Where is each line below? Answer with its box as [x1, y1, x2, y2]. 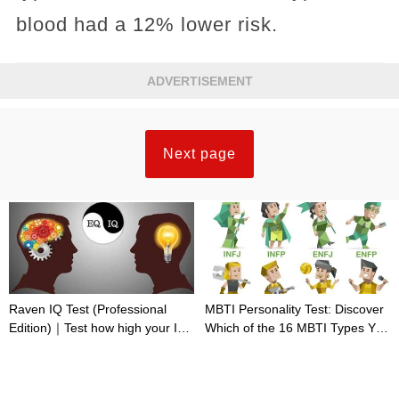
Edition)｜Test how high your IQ [9, 320, 187, 335]
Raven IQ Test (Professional [9, 301, 167, 316]
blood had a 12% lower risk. [15, 12, 278, 36]
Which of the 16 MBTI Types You [205, 320, 389, 335]
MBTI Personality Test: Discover [205, 301, 384, 316]
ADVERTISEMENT [146, 73, 253, 88]
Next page [163, 145, 236, 161]
